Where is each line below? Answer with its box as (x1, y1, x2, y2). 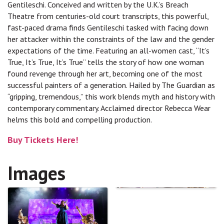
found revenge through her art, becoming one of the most (7, 68, 202, 79)
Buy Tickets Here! (7, 134, 78, 146)
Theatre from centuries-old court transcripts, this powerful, (7, 11, 208, 21)
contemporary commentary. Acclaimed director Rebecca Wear (7, 103, 210, 113)
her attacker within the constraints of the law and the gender (7, 34, 214, 44)
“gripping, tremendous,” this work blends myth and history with (7, 91, 215, 102)
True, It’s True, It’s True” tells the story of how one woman (7, 57, 204, 67)
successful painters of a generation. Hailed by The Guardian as (7, 80, 215, 90)
